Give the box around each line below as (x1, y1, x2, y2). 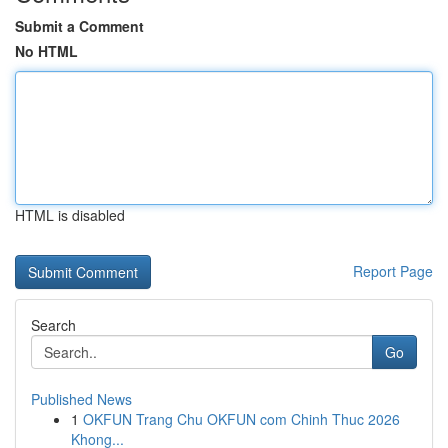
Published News (31, 389, 132, 409)
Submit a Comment (15, 16, 144, 36)
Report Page (353, 261, 433, 281)
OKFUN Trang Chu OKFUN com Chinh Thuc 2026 (83, 409, 400, 429)
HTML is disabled (15, 205, 125, 225)
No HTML (15, 41, 78, 61)
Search (31, 315, 76, 335)
